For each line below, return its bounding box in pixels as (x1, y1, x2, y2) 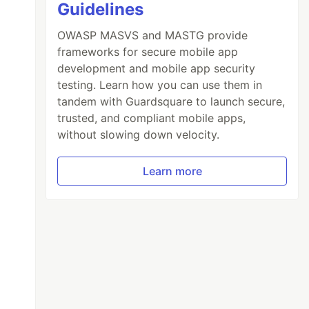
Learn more (142, 163, 202, 178)
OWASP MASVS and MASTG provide (57, 28, 248, 42)
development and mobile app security (57, 61, 256, 75)
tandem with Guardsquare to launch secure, (57, 94, 286, 108)
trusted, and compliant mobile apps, (57, 110, 246, 125)
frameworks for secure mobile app (57, 44, 239, 59)
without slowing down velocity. (57, 127, 220, 141)
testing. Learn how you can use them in (57, 77, 263, 92)
